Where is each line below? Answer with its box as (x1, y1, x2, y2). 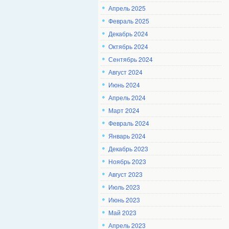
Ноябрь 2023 (108, 157, 146, 166)
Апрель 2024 (108, 93, 146, 102)
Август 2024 (108, 67, 143, 76)
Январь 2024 (108, 131, 146, 140)
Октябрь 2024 (108, 42, 148, 51)
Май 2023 (108, 208, 136, 217)
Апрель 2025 (108, 4, 146, 12)
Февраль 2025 (108, 16, 149, 25)
